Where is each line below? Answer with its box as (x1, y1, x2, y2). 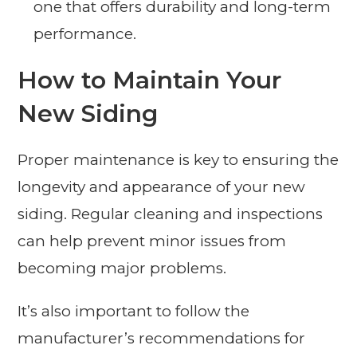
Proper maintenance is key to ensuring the (18, 151, 339, 170)
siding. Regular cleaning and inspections (18, 205, 324, 224)
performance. (33, 25, 137, 44)
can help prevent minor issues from (18, 232, 287, 251)
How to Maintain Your (18, 65, 282, 96)
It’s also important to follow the (18, 302, 250, 321)
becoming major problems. (18, 259, 227, 278)
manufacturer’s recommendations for (18, 329, 306, 348)
